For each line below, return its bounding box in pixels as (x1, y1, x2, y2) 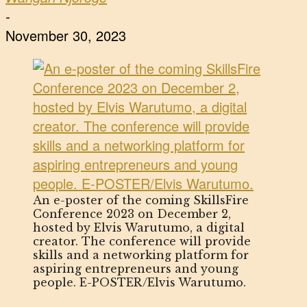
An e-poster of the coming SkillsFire (33, 193, 249, 208)
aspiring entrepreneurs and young (33, 262, 238, 276)
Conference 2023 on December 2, (33, 207, 231, 221)
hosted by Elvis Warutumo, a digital (33, 221, 245, 235)
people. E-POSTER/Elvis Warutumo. (33, 275, 246, 290)
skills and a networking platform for (33, 248, 249, 262)
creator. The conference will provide (33, 234, 251, 249)
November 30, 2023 (5, 25, 126, 46)
